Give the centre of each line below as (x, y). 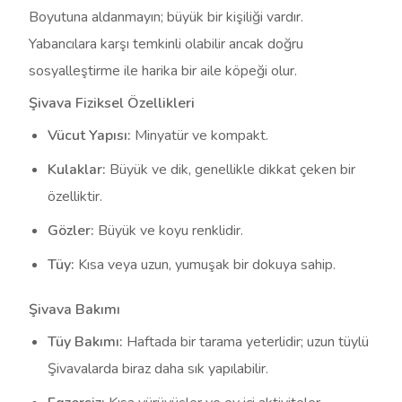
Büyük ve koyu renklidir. (169, 231)
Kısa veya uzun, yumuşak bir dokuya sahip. (205, 265)
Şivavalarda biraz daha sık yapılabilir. (158, 369)
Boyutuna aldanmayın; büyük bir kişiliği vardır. (166, 17)
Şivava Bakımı (75, 310)
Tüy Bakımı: (86, 342)
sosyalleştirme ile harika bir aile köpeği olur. (163, 71)
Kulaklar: (77, 170)
